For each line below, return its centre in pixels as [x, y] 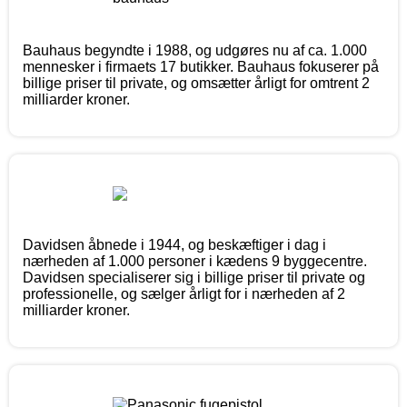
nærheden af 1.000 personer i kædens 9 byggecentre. [195, 261]
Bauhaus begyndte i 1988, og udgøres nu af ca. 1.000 [195, 50]
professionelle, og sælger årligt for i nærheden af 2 [184, 293]
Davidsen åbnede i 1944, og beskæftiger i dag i [174, 244]
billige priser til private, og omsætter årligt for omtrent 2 [196, 83]
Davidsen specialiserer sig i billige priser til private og [194, 277]
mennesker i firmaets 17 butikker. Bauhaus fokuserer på [201, 66]
